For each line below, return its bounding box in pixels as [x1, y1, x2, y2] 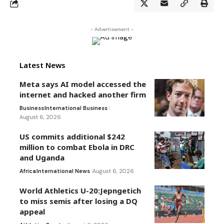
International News [36, 167, 90, 175]
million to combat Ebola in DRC [19, 142, 134, 152]
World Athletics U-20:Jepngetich [19, 185, 141, 196]
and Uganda [19, 152, 64, 163]
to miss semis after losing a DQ [19, 196, 137, 206]
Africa [19, 167, 36, 175]
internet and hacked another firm [19, 89, 146, 100]
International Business [44, 104, 107, 112]
